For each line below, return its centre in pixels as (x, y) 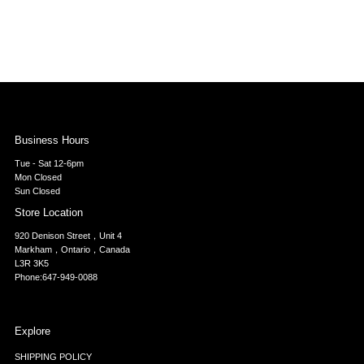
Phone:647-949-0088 (56, 277)
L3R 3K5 (31, 263)
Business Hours (52, 140)
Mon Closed (38, 177)
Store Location (48, 212)
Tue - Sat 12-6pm (49, 163)
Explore (32, 331)
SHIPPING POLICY (53, 356)
